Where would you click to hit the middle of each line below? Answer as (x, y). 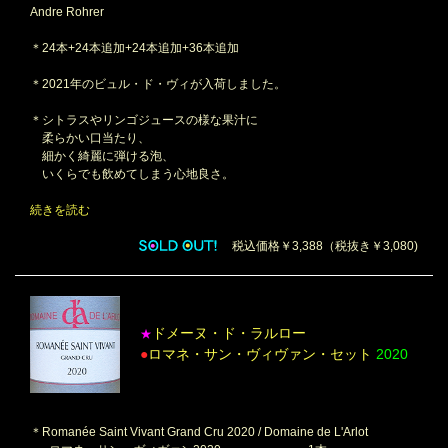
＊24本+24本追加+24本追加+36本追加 (134, 48)
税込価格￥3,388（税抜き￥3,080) (319, 246)
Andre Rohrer (67, 12)
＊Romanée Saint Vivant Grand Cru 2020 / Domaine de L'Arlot (199, 431)
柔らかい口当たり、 (90, 138)
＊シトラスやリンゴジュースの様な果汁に (144, 120)
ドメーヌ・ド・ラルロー (229, 333)
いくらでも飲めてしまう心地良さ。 (132, 174)
